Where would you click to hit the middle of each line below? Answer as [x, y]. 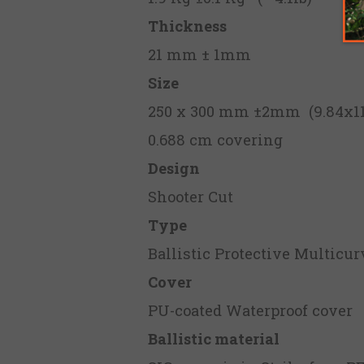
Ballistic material [214, 338]
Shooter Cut [191, 196]
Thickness [187, 26]
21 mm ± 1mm [199, 54]
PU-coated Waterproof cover [252, 310]
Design [174, 168]
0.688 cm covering [217, 139]
